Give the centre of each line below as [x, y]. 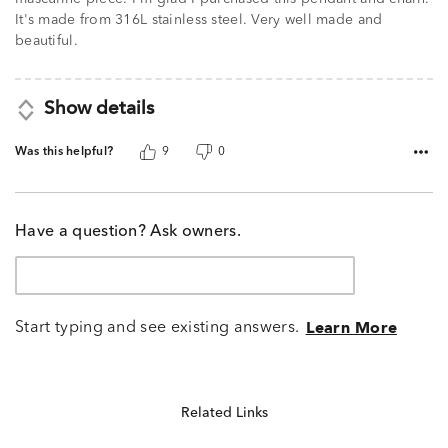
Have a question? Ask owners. [128, 231]
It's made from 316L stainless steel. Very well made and [199, 20]
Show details [98, 110]
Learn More [351, 328]
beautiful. [46, 41]
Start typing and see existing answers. [157, 327]
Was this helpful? [64, 152]
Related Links [224, 412]
